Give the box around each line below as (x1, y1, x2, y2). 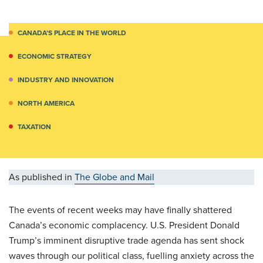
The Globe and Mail (75, 170, 154, 184)
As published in (9, 170, 75, 184)
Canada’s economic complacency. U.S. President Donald (9, 218, 240, 232)
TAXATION (18, 122, 51, 132)
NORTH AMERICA (18, 98, 75, 109)
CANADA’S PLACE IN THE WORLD (18, 28, 126, 38)
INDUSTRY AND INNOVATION (18, 75, 114, 85)
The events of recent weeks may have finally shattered (9, 203, 232, 217)
